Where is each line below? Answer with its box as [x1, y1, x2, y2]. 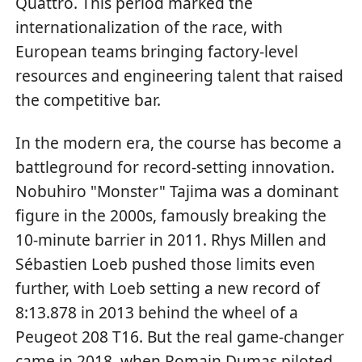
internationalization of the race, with [15, 16, 284, 39]
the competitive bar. [15, 89, 162, 112]
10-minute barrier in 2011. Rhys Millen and [15, 228, 327, 250]
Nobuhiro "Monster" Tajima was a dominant [15, 179, 339, 202]
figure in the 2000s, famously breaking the [15, 204, 327, 226]
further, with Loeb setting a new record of [15, 276, 321, 299]
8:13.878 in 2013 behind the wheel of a [15, 301, 299, 323]
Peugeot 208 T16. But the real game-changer [15, 325, 345, 347]
